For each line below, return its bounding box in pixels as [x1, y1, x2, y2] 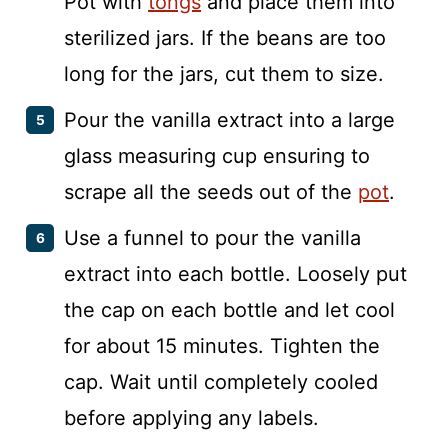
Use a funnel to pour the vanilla [64, 226, 361, 250]
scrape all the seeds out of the [64, 180, 358, 204]
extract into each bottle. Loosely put [64, 262, 407, 286]
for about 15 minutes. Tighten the [64, 334, 380, 358]
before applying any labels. [64, 406, 319, 430]
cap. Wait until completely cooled [64, 370, 378, 394]
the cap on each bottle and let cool [64, 298, 395, 322]
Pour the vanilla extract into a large [64, 108, 395, 132]
